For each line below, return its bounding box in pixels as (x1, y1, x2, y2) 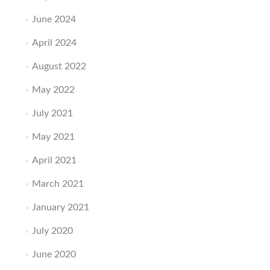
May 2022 (31, 84, 75, 95)
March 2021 (31, 178, 84, 189)
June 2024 (31, 14, 76, 24)
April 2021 (31, 155, 77, 165)
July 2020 (31, 225, 73, 236)
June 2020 (31, 249, 76, 259)
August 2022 (31, 61, 86, 71)
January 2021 (31, 202, 89, 212)
